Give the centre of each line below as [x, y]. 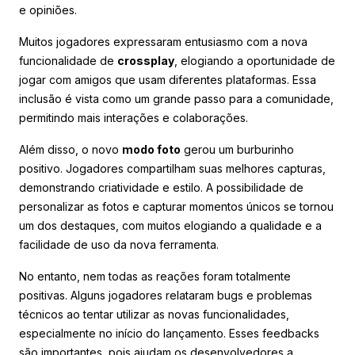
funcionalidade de [68, 60]
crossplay [146, 60]
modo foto [151, 149]
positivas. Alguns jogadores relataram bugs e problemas [166, 295]
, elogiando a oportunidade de [255, 60]
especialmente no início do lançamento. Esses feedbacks [169, 333]
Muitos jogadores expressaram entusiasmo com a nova [163, 41]
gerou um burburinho [237, 149]
